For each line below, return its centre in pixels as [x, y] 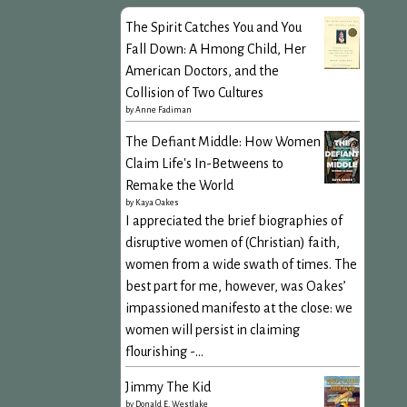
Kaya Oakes [157, 202]
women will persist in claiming [213, 329]
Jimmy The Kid [168, 387]
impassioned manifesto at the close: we [239, 308]
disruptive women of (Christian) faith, [233, 242]
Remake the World [179, 185]
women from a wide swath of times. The [241, 264]
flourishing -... [164, 351]
